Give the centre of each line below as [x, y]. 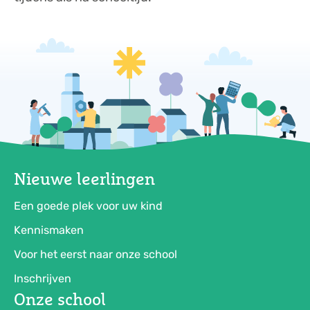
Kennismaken [49, 230]
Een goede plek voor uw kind [88, 206]
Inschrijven [43, 279]
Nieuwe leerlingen [84, 179]
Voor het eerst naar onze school [95, 255]
